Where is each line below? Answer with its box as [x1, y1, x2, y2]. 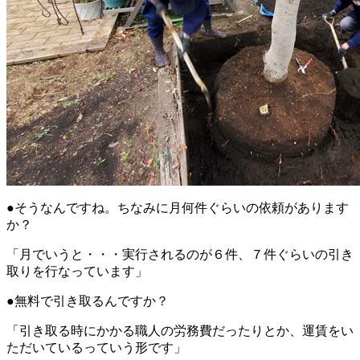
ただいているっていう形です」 [6, 341, 186, 355]
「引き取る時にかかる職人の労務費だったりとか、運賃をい [6, 324, 354, 338]
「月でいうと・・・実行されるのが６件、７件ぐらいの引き [6, 247, 354, 262]
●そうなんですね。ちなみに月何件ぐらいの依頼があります [6, 201, 349, 215]
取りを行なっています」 [6, 264, 148, 279]
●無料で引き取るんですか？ [6, 294, 169, 309]
